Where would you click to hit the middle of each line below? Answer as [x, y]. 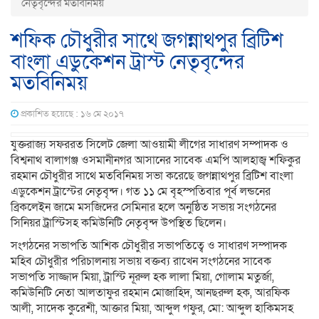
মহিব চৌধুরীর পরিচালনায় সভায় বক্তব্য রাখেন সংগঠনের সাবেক [141, 262]
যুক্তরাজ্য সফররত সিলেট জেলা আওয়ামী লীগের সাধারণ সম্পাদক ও [150, 145]
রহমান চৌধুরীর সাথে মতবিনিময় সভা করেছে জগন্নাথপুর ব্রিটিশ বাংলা [152, 176]
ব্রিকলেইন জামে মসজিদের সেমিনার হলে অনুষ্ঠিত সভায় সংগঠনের [143, 208]
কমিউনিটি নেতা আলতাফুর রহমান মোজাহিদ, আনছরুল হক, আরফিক [150, 293]
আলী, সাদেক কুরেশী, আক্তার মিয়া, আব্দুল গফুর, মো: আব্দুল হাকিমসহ [152, 309]
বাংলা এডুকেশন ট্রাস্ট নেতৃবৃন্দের [127, 63]
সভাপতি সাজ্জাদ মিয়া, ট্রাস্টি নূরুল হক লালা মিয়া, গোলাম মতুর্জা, [142, 277]
